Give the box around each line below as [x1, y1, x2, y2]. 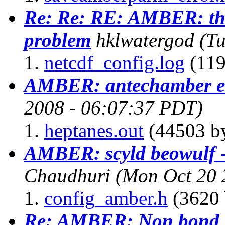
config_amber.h [44, 187, 168, 209]
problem [24, 29, 91, 51]
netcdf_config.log [44, 51, 185, 73]
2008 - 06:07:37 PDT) [24, 96, 203, 119]
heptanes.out [44, 119, 144, 141]
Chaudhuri [24, 164, 110, 186]
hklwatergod [96, 29, 194, 51]
